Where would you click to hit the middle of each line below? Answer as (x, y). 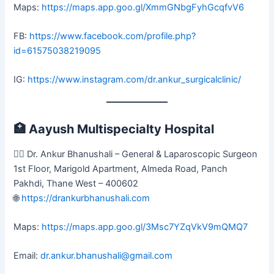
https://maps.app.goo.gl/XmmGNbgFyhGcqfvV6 (143, 7)
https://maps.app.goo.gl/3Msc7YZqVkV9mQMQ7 (145, 227)
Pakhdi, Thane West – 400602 (76, 183)
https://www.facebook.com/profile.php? (113, 36)
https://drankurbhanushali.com (86, 198)
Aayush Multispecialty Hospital (122, 129)
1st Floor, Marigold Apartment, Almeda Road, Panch (121, 168)
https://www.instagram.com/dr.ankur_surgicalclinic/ (135, 80)
